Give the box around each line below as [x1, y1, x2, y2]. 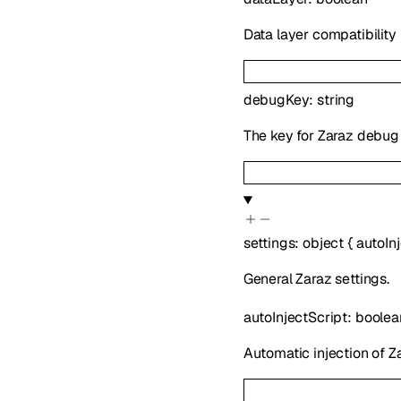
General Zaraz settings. [243, 269, 390, 288]
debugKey [243, 90, 310, 109]
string [317, 90, 355, 109]
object [303, 233, 345, 252]
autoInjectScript [243, 308, 348, 328]
